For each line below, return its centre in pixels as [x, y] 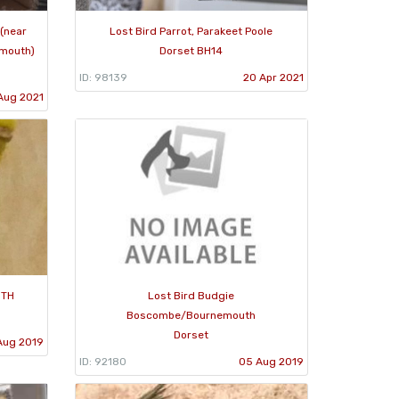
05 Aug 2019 [271, 361]
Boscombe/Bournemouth [191, 315]
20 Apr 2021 [273, 77]
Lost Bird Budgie [191, 295]
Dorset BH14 [191, 50]
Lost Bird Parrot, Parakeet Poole [191, 31]
